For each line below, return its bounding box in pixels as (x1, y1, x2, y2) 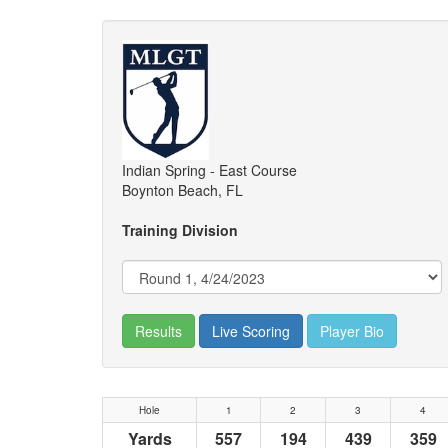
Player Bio (320, 321, 384, 341)
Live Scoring (212, 321, 290, 341)
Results (135, 321, 182, 341)
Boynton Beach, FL (122, 180, 255, 200)
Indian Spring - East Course (122, 160, 297, 180)
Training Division (122, 220, 238, 240)
